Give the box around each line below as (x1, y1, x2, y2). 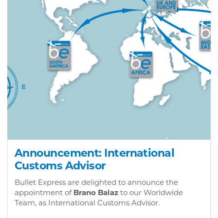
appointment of (15, 188, 73, 197)
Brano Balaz (73, 188, 118, 197)
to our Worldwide (118, 188, 183, 197)
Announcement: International (15, 146, 175, 160)
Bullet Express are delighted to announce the (15, 178, 178, 187)
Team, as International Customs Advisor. (15, 198, 160, 207)
